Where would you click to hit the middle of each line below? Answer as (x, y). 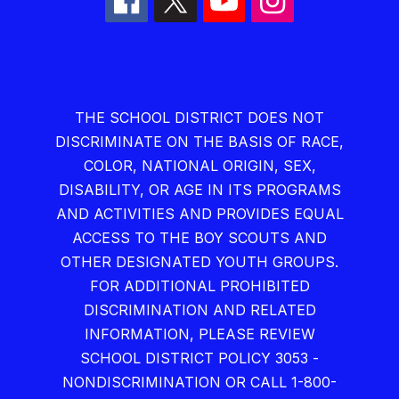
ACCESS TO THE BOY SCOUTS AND (199, 238)
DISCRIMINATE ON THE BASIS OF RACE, (199, 142)
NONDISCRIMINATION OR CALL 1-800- (199, 383)
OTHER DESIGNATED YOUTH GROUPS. (199, 262)
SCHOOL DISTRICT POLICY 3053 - (199, 358)
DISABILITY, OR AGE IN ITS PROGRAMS (199, 190)
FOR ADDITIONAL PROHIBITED (199, 286)
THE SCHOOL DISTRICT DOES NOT (199, 118)
